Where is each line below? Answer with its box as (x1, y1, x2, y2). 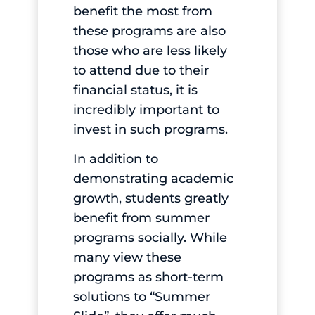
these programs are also (72, 22, 226, 39)
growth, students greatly (72, 191, 229, 207)
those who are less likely (72, 42, 227, 58)
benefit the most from (72, 3, 212, 19)
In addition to (72, 151, 158, 167)
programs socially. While (72, 230, 227, 246)
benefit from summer (72, 210, 210, 226)
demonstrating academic (72, 171, 233, 187)
